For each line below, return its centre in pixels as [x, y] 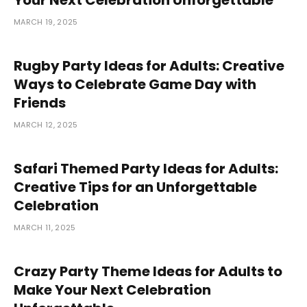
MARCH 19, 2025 [46, 22]
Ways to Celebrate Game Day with [135, 84]
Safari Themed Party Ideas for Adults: [146, 168]
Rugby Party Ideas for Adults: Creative [149, 65]
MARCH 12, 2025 [46, 124]
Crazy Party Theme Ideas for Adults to [148, 271]
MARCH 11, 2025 [45, 227]
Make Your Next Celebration [112, 290]
